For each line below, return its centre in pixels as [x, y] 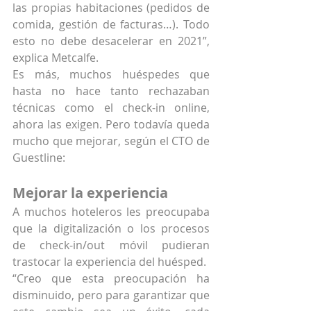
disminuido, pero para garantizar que [111, 295]
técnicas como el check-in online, [111, 108]
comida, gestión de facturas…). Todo [111, 25]
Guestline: [39, 158]
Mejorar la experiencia [90, 193]
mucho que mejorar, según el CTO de [111, 141]
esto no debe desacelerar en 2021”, [111, 41]
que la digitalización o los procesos [111, 229]
